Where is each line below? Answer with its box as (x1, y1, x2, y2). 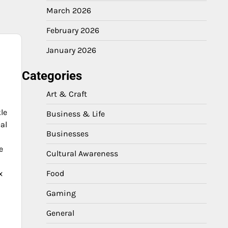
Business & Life (46, 109, 105, 119)
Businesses (46, 129, 89, 138)
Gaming (46, 188, 76, 198)
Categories (22, 69, 82, 83)
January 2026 (46, 45, 96, 55)
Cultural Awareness (46, 149, 118, 158)
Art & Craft (46, 89, 87, 99)
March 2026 (46, 6, 91, 15)
